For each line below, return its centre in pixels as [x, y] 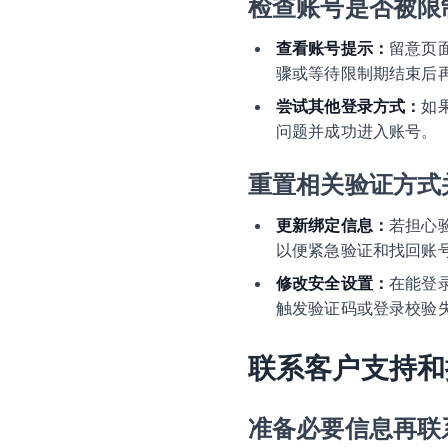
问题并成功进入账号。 [357, 131]
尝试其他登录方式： [349, 106]
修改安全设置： [333, 283]
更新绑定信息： [333, 225]
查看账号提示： [333, 48]
